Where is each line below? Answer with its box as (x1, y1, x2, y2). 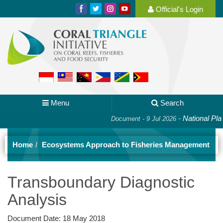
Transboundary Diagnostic (7, 173, 195, 191)
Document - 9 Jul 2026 (97, 114, 163, 122)
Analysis (7, 190, 67, 209)
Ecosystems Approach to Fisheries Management (42, 140, 210, 149)
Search (160, 99, 184, 108)
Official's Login (154, 5, 203, 13)
